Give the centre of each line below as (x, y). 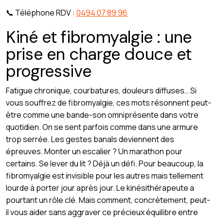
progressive (49, 71)
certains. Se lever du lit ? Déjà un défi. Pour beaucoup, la (105, 164)
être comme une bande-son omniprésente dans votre (102, 115)
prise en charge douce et (99, 54)
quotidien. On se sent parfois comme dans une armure (102, 127)
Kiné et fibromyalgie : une (99, 37)
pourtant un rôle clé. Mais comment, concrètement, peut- (108, 200)
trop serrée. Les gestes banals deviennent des (90, 139)
